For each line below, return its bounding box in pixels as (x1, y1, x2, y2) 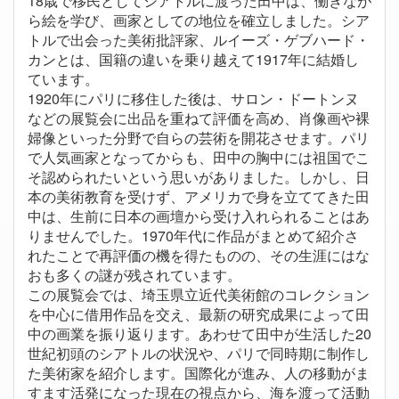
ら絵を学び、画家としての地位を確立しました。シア (28, 10, 370, 31)
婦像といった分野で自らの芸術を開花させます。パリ (28, 127, 370, 149)
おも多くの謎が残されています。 (28, 265, 241, 286)
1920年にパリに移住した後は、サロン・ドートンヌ (28, 88, 359, 110)
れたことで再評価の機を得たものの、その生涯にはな (28, 245, 370, 266)
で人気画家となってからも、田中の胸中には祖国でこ (28, 147, 370, 168)
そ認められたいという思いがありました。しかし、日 (28, 167, 370, 188)
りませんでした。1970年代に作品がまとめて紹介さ (28, 225, 359, 247)
